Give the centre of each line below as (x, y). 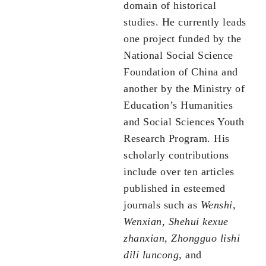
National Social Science (178, 56)
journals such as (162, 205)
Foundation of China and (181, 72)
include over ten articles (179, 172)
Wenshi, (218, 205)
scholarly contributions (176, 155)
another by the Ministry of (184, 89)
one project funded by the (183, 39)
